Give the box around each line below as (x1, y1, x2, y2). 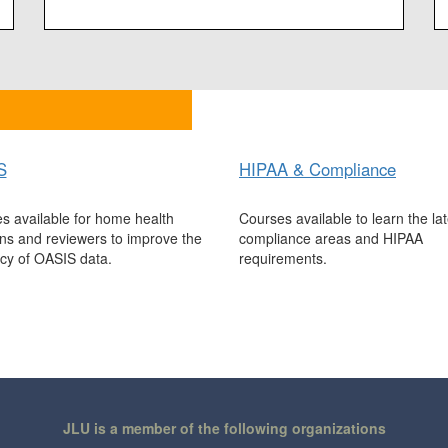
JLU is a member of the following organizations (62, 418, 386, 439)
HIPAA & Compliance (239, 157, 396, 182)
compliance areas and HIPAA (239, 228, 423, 249)
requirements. (239, 248, 327, 269)
